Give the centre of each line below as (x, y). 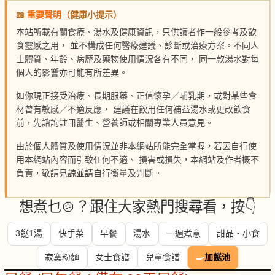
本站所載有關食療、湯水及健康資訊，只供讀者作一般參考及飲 (136, 32)
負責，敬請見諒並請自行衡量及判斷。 (89, 173)
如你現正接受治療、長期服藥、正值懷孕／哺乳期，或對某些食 (136, 96)
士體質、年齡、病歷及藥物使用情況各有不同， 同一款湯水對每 (137, 59)
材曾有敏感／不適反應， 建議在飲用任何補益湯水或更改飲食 (133, 110)
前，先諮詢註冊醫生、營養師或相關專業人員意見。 (115, 123)
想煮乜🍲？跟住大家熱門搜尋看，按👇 (137, 207)
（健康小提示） (91, 15)
